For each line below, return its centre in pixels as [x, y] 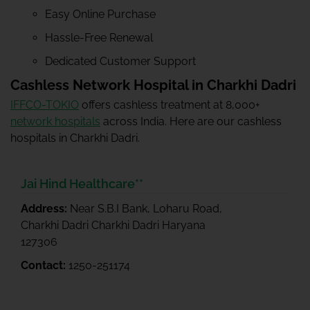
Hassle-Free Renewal [99, 38]
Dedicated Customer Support [120, 61]
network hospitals [55, 121]
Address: [45, 209]
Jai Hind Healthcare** [82, 184]
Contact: [45, 265]
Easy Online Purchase [100, 14]
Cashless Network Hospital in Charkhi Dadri [153, 85]
